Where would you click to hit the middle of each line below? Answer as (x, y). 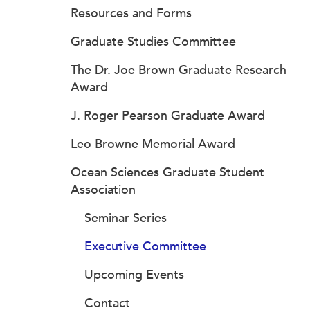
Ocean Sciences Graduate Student (167, 172)
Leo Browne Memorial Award (153, 144)
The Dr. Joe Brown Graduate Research (179, 70)
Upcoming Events (134, 275)
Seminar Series (126, 218)
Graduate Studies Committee (153, 42)
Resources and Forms (131, 13)
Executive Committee (145, 246)
